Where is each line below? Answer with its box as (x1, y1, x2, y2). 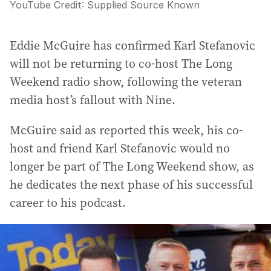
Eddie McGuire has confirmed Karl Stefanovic (10, 37, 255, 54)
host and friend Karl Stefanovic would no (10, 140, 230, 157)
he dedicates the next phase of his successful (10, 176, 253, 193)
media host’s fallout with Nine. (10, 91, 175, 108)
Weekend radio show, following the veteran (10, 73, 242, 90)
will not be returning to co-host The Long (10, 55, 232, 72)
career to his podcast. (10, 194, 126, 211)
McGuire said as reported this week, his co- (10, 122, 243, 139)
